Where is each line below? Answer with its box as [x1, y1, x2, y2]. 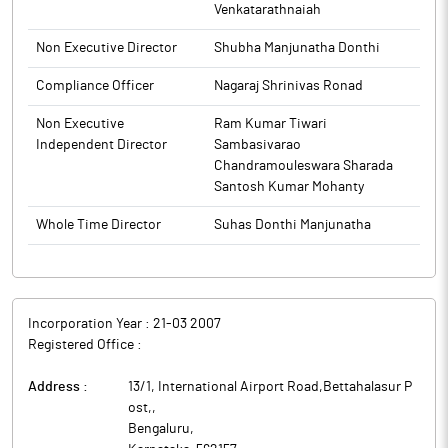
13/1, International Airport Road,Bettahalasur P [128, 380, 412, 394]
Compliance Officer [36, 79, 154, 93]
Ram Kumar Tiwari [214, 117, 327, 131]
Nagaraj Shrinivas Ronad [214, 79, 363, 93]
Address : [28, 380, 88, 394]
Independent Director [36, 138, 167, 152]
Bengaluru [128, 422, 190, 436]
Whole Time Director [36, 218, 161, 232]
